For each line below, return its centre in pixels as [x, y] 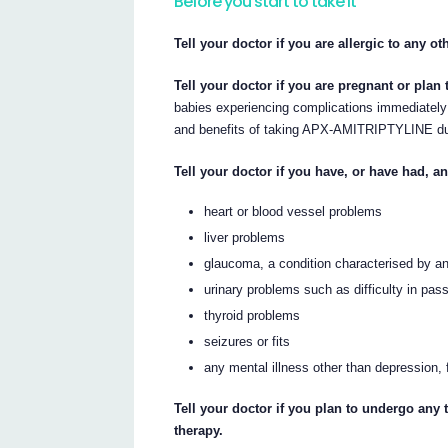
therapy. [199, 430]
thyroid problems [252, 316]
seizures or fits [247, 342]
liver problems [245, 238]
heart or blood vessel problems [293, 212]
